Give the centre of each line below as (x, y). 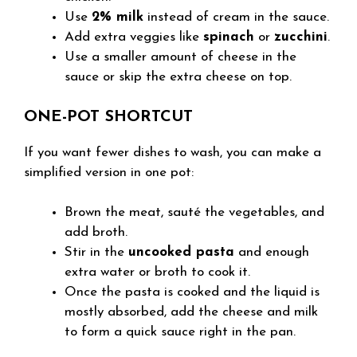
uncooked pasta (181, 252)
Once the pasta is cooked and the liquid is (192, 292)
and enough (272, 252)
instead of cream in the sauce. (236, 17)
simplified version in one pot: (109, 172)
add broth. (96, 232)
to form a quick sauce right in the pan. (180, 332)
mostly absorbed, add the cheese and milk (191, 312)
